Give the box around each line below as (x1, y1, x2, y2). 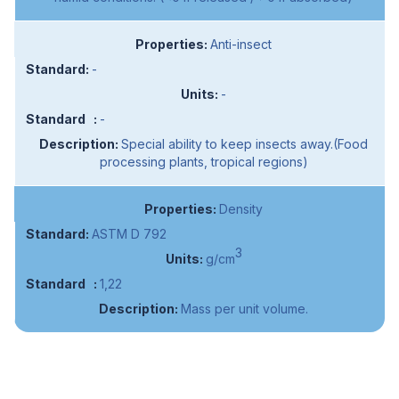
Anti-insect (209, 37, 272, 53)
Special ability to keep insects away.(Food (121, 136, 368, 152)
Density (218, 201, 263, 217)
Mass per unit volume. (181, 301, 308, 317)
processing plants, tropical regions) (99, 154, 308, 170)
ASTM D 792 (92, 226, 167, 242)
